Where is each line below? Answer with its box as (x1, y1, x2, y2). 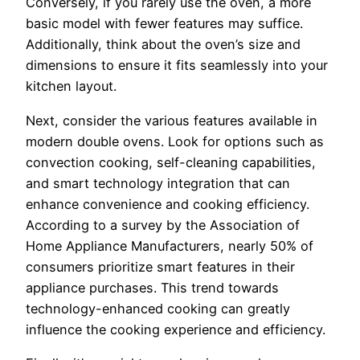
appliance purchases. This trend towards (26, 279, 279, 296)
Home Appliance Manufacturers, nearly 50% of (26, 237, 313, 254)
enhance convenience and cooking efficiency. (26, 195, 309, 212)
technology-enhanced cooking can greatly (26, 300, 290, 317)
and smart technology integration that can (26, 174, 290, 191)
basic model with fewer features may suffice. (26, 15, 303, 32)
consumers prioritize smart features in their (26, 258, 295, 275)
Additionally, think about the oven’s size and (26, 36, 301, 53)
